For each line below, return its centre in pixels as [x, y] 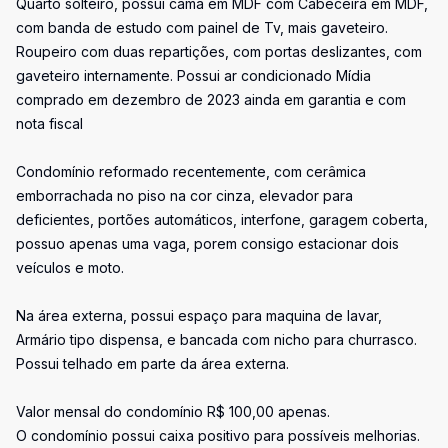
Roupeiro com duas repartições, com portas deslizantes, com [219, 51]
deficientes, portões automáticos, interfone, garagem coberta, [222, 219]
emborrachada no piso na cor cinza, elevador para [184, 195]
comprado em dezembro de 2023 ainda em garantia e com [211, 99]
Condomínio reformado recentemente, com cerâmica [191, 171]
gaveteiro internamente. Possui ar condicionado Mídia [193, 75]
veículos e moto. [70, 267]
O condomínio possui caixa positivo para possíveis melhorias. [218, 435]
